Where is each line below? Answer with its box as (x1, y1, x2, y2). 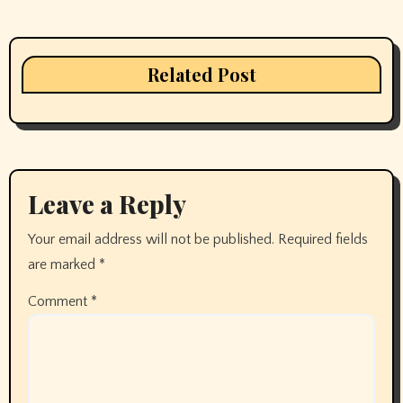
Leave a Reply (27, 187, 186, 221)
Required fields (277, 230, 368, 247)
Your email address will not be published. (27, 230, 274, 247)
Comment (27, 292, 91, 309)
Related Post (147, 62, 256, 87)
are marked (27, 255, 99, 273)
